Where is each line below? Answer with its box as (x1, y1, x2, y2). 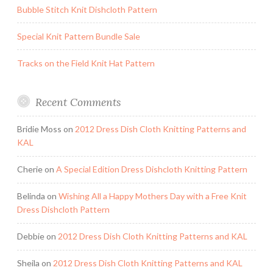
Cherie (17, 164, 43, 175)
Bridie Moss (17, 124, 62, 135)
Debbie (17, 231, 44, 242)
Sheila (17, 258, 40, 269)
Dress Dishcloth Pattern (17, 204, 110, 215)
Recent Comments (35, 94, 121, 109)
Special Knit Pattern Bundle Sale (17, 30, 140, 41)
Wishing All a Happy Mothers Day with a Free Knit (58, 191, 247, 202)
